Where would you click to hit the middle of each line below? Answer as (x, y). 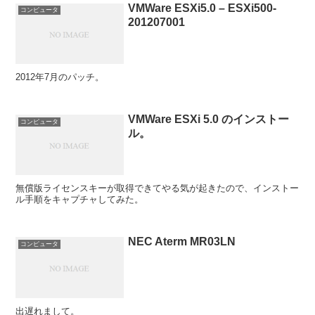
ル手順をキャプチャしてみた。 (80, 200)
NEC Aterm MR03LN (182, 242)
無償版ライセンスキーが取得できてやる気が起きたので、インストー (157, 188)
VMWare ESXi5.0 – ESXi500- (202, 8)
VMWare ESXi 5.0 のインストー (209, 120)
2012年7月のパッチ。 (60, 77)
